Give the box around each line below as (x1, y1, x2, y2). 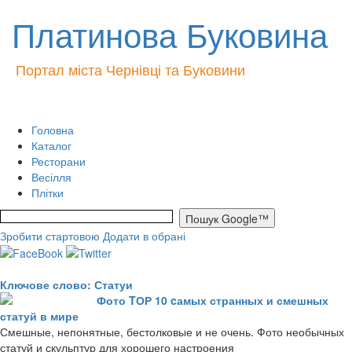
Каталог (31, 137, 71, 153)
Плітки (31, 185, 64, 200)
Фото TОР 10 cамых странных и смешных (97, 292, 328, 309)
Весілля (31, 169, 71, 185)
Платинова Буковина (12, 10, 328, 57)
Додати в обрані (103, 228, 185, 244)
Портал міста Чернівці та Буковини (16, 59, 245, 79)
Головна (31, 122, 74, 137)
